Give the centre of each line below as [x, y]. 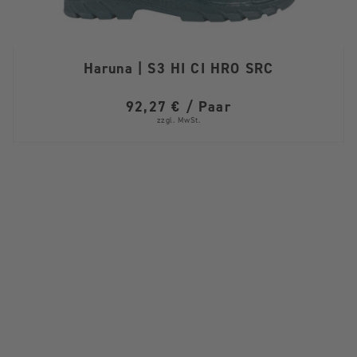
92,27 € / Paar [178, 107]
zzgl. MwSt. [178, 120]
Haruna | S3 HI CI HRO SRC [178, 69]
